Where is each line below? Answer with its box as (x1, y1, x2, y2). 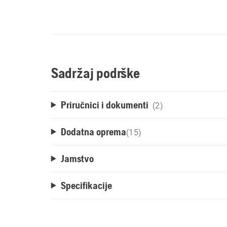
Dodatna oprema (60, 126, 126, 137)
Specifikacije (60, 179, 112, 191)
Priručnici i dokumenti (60, 99, 148, 110)
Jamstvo (60, 153, 94, 164)
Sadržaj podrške (51, 65, 140, 81)
